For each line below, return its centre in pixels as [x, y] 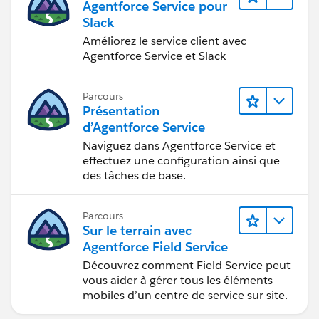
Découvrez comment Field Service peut [187, 265]
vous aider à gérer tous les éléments [178, 280]
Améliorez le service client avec [164, 41]
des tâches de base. [134, 175]
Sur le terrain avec [137, 230]
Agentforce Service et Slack [154, 56]
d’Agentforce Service [144, 127]
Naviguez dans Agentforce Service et [179, 145]
